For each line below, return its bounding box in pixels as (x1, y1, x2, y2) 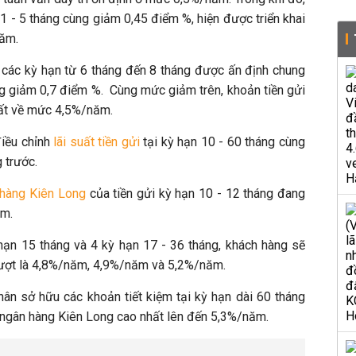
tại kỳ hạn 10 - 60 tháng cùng (139, 134, 306, 149)
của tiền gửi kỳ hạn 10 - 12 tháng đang (85, 186, 306, 201)
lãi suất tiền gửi (53, 134, 140, 149)
